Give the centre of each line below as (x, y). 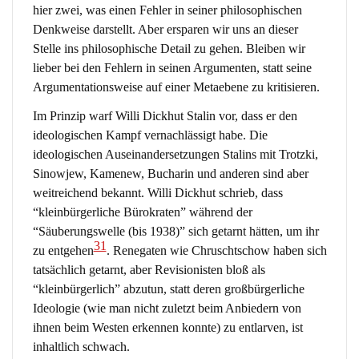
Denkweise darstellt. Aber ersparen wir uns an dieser (165, 30)
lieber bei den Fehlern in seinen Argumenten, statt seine (172, 68)
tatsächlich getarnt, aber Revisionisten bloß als (149, 269)
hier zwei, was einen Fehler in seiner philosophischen (167, 10)
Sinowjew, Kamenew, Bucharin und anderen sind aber (170, 173)
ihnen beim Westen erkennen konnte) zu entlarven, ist (167, 327)
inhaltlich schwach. (81, 346)
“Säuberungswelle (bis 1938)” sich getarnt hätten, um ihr (175, 231)
